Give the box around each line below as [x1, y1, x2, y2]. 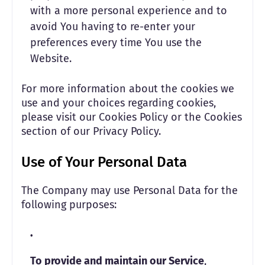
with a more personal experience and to [30, 4, 227, 17]
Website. [30, 52, 72, 65]
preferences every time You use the [30, 36, 202, 49]
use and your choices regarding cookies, [21, 96, 216, 109]
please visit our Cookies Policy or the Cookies [21, 111, 242, 124]
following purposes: [21, 198, 117, 211]
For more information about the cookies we [21, 82, 234, 95]
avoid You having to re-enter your [30, 20, 195, 33]
